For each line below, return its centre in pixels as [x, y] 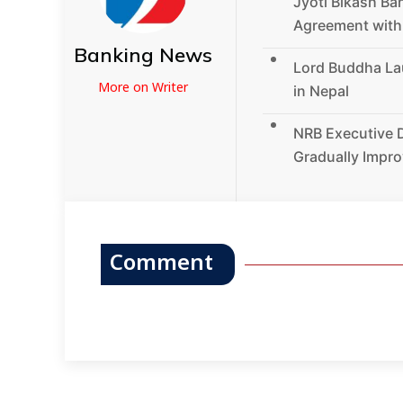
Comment [161, 265]
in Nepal [321, 91]
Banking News [143, 54]
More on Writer [143, 88]
